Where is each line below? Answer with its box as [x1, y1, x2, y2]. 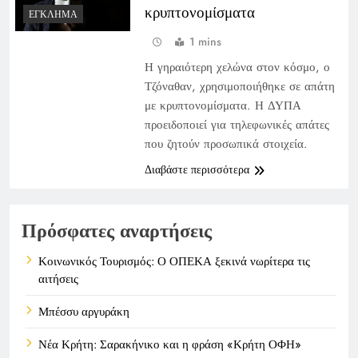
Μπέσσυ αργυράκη [38, 302, 129, 320]
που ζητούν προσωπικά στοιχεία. [144, 134, 308, 153]
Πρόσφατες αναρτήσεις [22, 216, 212, 245]
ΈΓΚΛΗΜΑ [29, 6, 78, 22]
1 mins [189, 33, 221, 50]
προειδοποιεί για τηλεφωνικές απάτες [144, 115, 329, 133]
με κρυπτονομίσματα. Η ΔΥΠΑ [144, 96, 301, 114]
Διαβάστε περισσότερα [144, 161, 249, 177]
